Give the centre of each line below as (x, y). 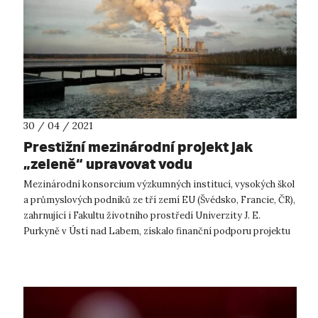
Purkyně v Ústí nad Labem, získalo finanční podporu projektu (157, 231)
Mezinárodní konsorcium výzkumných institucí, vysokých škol (159, 185)
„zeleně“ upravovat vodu (108, 164)
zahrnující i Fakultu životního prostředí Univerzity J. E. (142, 216)
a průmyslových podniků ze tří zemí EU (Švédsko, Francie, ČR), (159, 200)
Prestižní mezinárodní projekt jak (138, 147)
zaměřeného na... (60, 247)
